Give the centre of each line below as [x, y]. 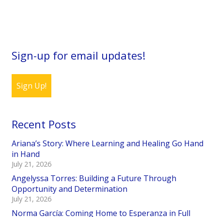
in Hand [26, 154]
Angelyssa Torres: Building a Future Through [94, 178]
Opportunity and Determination [70, 189]
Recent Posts [44, 124]
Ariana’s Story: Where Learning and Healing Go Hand [108, 144]
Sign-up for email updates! [78, 55]
